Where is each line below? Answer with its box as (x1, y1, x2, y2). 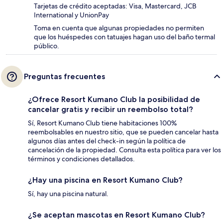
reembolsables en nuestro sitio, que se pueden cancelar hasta (28, 127, 219, 137)
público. (34, 41, 59, 51)
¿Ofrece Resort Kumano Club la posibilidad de (28, 95, 200, 105)
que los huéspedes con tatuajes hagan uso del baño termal (34, 32, 215, 42)
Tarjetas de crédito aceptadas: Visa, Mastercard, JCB (34, 1, 197, 11)
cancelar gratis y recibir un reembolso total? (28, 105, 193, 114)
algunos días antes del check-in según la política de (28, 136, 186, 146)
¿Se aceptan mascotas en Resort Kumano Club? (28, 210, 205, 220)
